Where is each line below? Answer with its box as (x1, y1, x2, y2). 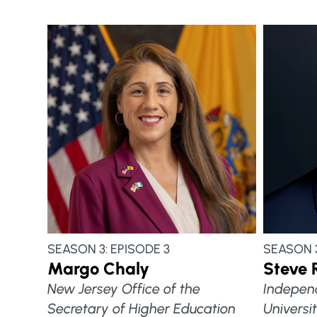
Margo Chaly (47, 258, 150, 279)
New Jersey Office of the (47, 279, 201, 297)
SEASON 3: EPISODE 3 (47, 241, 171, 257)
